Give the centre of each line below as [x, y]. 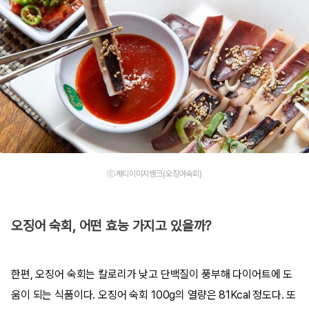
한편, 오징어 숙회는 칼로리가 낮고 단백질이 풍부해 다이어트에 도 [152, 274]
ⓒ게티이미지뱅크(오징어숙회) [154, 174]
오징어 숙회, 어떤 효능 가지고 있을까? [111, 226]
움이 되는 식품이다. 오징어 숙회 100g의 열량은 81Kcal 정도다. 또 [154, 295]
